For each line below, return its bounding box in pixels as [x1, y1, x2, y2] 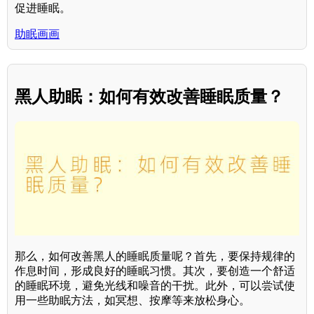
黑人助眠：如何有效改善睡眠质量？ [15, 86, 284, 106]
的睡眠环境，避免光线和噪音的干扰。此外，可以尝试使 [15, 279, 295, 292]
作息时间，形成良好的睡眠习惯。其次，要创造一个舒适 [15, 264, 295, 277]
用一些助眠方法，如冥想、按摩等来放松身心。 [15, 294, 250, 306]
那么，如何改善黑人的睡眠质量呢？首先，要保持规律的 [15, 250, 295, 262]
